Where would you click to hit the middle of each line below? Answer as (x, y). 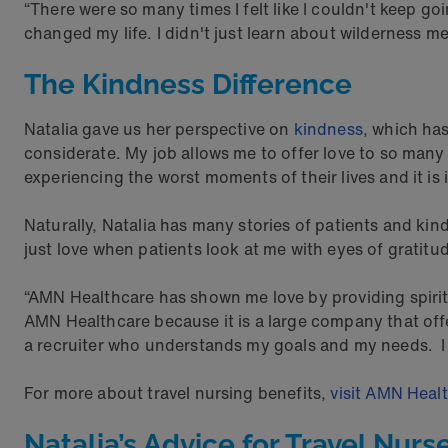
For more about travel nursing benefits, (177, 393)
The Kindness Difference (188, 84)
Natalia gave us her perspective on (159, 129)
